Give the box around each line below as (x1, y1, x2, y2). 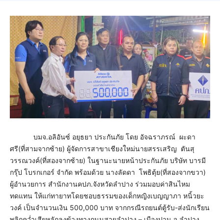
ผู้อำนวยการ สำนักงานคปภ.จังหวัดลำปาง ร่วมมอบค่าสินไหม (10, 180, 190, 189)
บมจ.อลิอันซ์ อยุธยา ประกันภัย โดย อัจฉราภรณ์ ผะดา (10, 133, 195, 141)
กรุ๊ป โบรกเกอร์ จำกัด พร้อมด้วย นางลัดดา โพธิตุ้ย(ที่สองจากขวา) (10, 168, 206, 177)
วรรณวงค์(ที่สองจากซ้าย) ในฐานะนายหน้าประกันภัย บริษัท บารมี (10, 156, 206, 165)
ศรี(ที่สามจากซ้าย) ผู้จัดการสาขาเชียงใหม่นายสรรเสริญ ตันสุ (10, 144, 194, 153)
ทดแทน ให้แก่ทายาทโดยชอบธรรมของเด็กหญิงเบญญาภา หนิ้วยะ (10, 192, 204, 200)
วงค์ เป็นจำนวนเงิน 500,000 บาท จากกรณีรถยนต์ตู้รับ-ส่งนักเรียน (10, 203, 210, 212)
